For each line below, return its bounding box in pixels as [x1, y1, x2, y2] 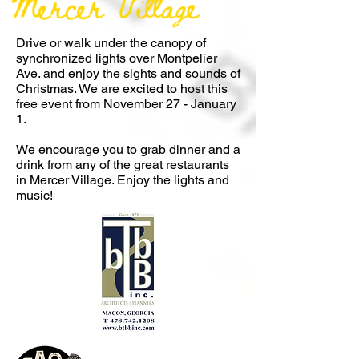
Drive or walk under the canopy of [16, 35, 206, 50]
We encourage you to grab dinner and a [16, 142, 240, 157]
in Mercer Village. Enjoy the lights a [16, 172, 215, 188]
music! [16, 188, 53, 203]
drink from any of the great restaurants [16, 157, 229, 172]
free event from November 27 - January [16, 96, 236, 111]
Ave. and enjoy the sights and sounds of [16, 66, 240, 81]
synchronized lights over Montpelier [16, 50, 217, 66]
